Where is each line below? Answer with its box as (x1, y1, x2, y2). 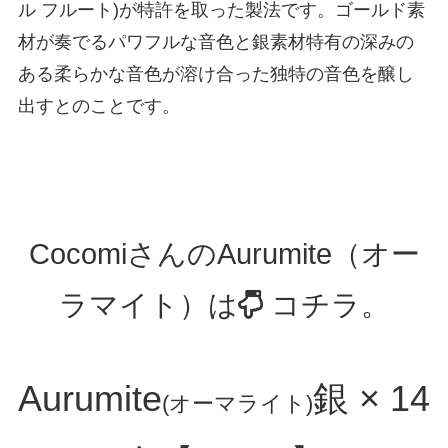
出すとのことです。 (17, 95, 180, 116)
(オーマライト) (162, 390, 313, 416)
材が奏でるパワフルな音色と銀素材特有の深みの (17, 31, 414, 52)
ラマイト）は (58, 289, 238, 322)
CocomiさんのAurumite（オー (28, 238, 420, 271)
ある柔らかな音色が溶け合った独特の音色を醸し (17, 63, 414, 84)
